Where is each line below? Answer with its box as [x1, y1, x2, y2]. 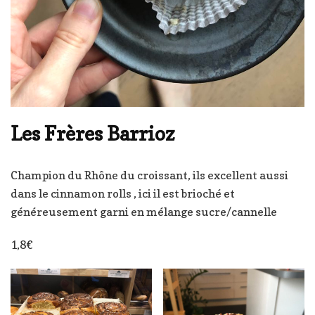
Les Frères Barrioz [11, 121, 175, 146]
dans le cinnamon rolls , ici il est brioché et [11, 186, 235, 200]
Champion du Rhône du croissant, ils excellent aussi [11, 167, 288, 182]
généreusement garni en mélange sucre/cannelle [11, 204, 277, 219]
